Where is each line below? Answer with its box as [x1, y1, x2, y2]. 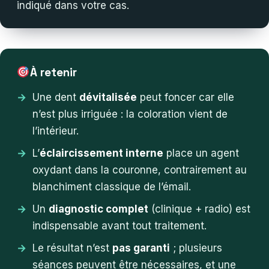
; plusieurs [170, 242, 222, 255]
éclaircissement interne [40, 147, 163, 160]
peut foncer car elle [137, 91, 234, 104]
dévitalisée [79, 91, 137, 104]
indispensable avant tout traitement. [32, 220, 207, 232]
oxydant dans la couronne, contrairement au [32, 164, 247, 177]
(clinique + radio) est [148, 203, 250, 216]
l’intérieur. [32, 125, 79, 138]
